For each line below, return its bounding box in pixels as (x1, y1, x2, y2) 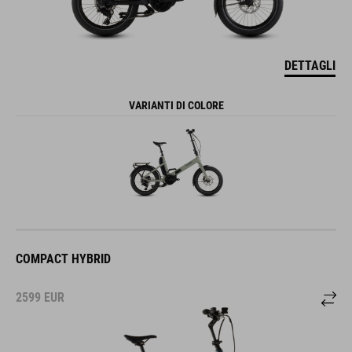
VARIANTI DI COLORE (128, 98, 224, 112)
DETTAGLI (284, 57, 335, 73)
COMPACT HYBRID (16, 251, 111, 267)
